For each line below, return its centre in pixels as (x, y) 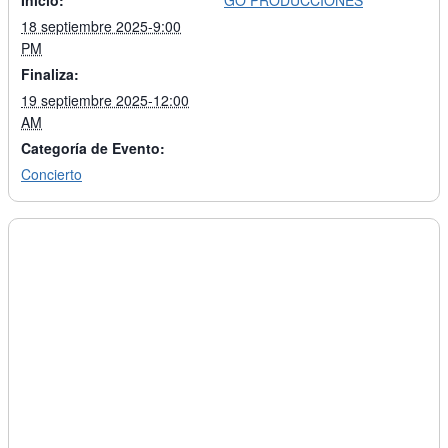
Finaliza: (50, 74)
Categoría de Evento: (93, 148)
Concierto (51, 174)
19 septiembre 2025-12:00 (105, 100)
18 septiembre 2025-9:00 (101, 26)
